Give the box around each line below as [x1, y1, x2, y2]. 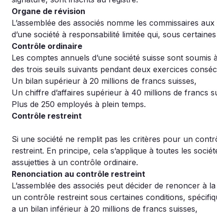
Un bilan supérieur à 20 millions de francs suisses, [12, 76, 197, 86]
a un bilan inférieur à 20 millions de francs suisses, [12, 204, 198, 214]
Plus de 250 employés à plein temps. [12, 99, 146, 109]
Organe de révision [12, 6, 85, 16]
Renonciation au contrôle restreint [12, 169, 145, 179]
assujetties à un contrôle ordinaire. [12, 157, 138, 167]
